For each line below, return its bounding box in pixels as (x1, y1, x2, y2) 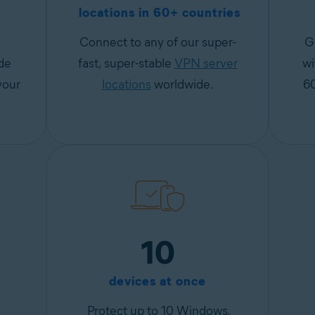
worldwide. (150, 77, 214, 92)
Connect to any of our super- (79, 34, 236, 50)
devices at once (109, 274, 206, 289)
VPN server (174, 56, 238, 71)
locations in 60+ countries (75, 5, 240, 20)
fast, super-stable (77, 56, 174, 71)
